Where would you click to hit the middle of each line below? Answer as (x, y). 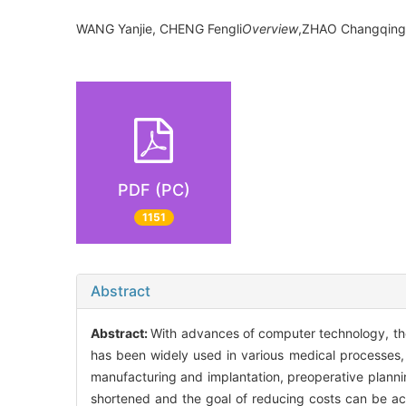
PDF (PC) (154, 189)
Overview (270, 28)
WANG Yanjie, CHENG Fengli (159, 28)
